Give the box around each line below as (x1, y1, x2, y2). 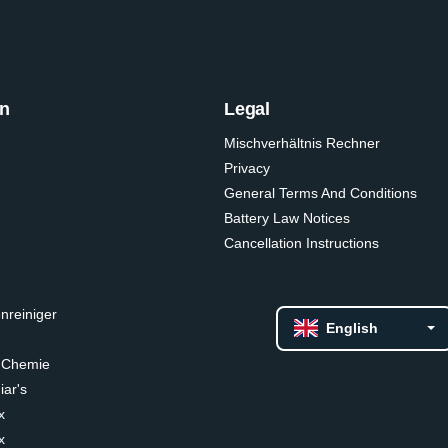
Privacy (224, 160, 270, 176)
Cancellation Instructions (224, 235, 379, 251)
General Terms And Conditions (224, 185, 417, 201)
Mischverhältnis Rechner (224, 135, 380, 151)
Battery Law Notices (224, 210, 350, 226)
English (334, 320, 378, 336)
